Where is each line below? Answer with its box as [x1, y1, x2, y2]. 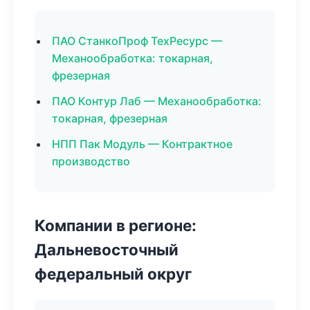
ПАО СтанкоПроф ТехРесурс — [52, 34, 222, 48]
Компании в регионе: [35, 216, 197, 235]
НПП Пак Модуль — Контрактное [52, 137, 232, 151]
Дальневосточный [35, 240, 179, 259]
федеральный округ [35, 264, 192, 283]
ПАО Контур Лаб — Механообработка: [52, 94, 262, 108]
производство [52, 154, 130, 168]
